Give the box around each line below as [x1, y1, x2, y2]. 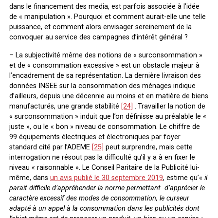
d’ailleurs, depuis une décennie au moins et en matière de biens [9, 91, 208, 100]
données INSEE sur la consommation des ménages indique [9, 81, 196, 90]
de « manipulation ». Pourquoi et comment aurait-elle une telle [9, 12, 206, 21]
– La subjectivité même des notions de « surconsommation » [9, 51, 202, 59]
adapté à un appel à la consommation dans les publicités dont [9, 204, 200, 213]
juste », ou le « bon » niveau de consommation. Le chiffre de [9, 122, 200, 131]
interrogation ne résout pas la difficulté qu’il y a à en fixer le [9, 153, 195, 162]
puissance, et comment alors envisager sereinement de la [9, 22, 192, 31]
